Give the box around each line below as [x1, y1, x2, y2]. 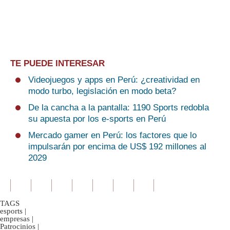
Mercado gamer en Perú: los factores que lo [28, 130, 197, 140]
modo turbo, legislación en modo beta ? [28, 86, 176, 96]
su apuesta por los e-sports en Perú [28, 114, 166, 124]
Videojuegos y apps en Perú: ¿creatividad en [28, 75, 200, 85]
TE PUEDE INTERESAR [10, 59, 105, 68]
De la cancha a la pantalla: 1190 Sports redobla [28, 103, 209, 112]
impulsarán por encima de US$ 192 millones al [28, 142, 206, 151]
